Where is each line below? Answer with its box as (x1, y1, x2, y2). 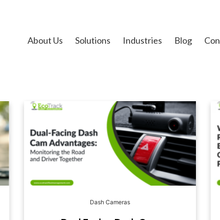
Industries (123, 35, 162, 46)
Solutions (75, 35, 110, 46)
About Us (27, 35, 63, 46)
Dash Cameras (90, 198, 130, 206)
